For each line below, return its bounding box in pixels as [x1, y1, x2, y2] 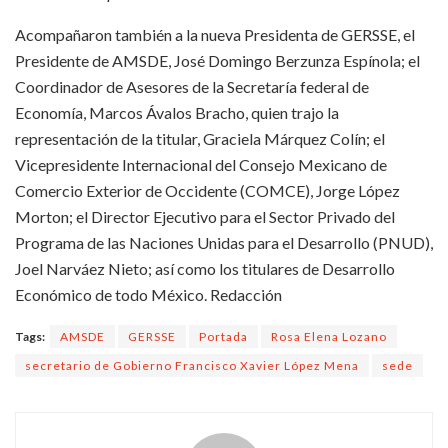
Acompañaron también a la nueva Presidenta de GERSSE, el [15, 24, 415, 44]
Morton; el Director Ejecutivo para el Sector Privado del [15, 206, 395, 226]
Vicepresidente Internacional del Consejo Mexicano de [15, 154, 387, 174]
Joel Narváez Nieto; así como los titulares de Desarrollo [15, 258, 395, 278]
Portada [199, 328, 248, 344]
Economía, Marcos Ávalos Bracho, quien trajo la [15, 102, 339, 122]
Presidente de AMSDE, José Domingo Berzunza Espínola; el [15, 50, 420, 70]
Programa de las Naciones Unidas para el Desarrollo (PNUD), [15, 232, 433, 252]
